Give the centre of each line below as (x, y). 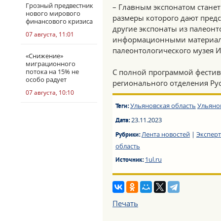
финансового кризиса (59, 21)
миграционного (51, 64)
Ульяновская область (163, 106)
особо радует (46, 79)
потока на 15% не (52, 72)
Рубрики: (128, 135)
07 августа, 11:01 (50, 34)
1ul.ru (153, 159)
